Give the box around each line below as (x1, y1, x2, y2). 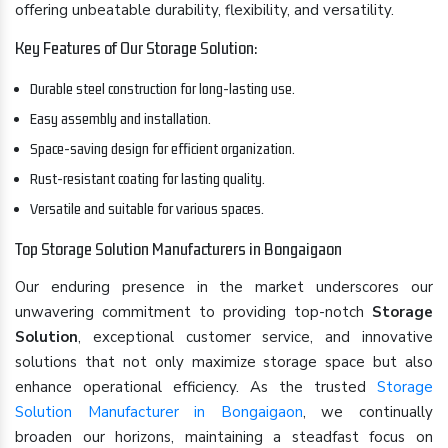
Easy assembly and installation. (30, 110, 211, 127)
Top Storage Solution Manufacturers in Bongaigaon (15, 239, 342, 259)
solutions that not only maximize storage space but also (15, 352, 433, 372)
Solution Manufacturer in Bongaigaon (15, 402, 303, 422)
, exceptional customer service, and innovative (78, 327, 433, 347)
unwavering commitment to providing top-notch (15, 302, 372, 322)
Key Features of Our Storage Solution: (15, 38, 258, 58)
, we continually (302, 402, 434, 422)
